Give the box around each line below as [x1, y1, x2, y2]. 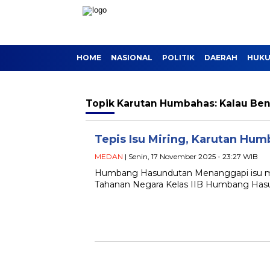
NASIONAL [111, 53, 152, 62]
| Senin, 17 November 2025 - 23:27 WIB [123, 152, 258, 161]
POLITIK [162, 53, 195, 62]
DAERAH [204, 53, 237, 62]
